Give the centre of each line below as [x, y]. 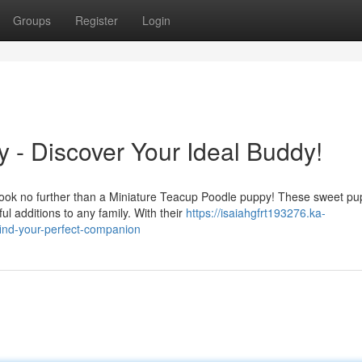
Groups [32, 20]
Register [97, 20]
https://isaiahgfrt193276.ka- [256, 213]
